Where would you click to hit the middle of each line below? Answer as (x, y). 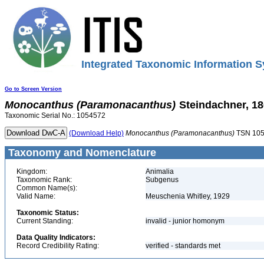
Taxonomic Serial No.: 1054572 (55, 115)
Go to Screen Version (33, 89)
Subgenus (162, 180)
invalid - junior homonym (186, 221)
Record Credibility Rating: (58, 246)
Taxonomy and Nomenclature (81, 153)
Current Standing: (45, 221)
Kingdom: (32, 171)
